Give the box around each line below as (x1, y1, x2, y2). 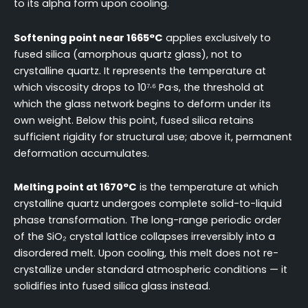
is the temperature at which (137, 180, 278, 195)
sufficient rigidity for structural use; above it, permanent (14, 129, 292, 144)
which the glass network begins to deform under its (14, 96, 271, 111)
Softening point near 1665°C (14, 30, 163, 45)
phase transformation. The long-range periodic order (14, 213, 281, 228)
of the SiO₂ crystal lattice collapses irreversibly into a (14, 230, 275, 244)
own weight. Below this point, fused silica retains (14, 113, 254, 127)
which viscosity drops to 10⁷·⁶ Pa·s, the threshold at (14, 80, 264, 94)
